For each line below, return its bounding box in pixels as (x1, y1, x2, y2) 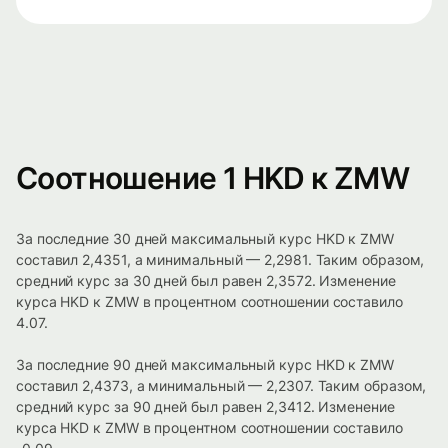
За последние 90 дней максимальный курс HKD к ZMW (16, 356, 394, 374)
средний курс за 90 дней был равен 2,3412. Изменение (16, 398, 395, 416)
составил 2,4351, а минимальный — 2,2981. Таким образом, (16, 251, 425, 269)
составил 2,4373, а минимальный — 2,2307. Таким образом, (16, 377, 427, 395)
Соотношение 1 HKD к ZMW (16, 160, 410, 197)
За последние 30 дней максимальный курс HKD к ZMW (16, 230, 394, 248)
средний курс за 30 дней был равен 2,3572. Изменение (16, 272, 396, 290)
